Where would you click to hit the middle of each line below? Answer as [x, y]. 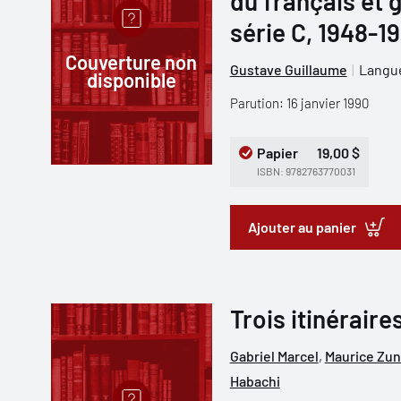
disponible [131, 80]
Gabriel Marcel [274, 356]
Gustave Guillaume [288, 69]
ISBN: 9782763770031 [306, 171]
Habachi [255, 381]
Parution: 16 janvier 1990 [299, 103]
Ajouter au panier [302, 227]
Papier [277, 153]
